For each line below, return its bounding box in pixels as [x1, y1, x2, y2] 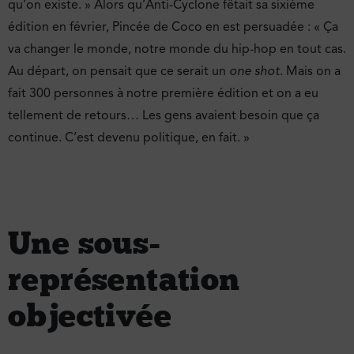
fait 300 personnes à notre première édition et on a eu [8, 85, 318, 102]
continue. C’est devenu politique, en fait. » [8, 130, 250, 146]
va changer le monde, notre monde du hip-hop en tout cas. [8, 41, 346, 58]
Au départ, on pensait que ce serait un [8, 63, 229, 80]
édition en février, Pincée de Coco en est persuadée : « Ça [8, 19, 338, 36]
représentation [8, 259, 240, 299]
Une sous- [8, 223, 161, 262]
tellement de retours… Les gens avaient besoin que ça [8, 107, 319, 124]
